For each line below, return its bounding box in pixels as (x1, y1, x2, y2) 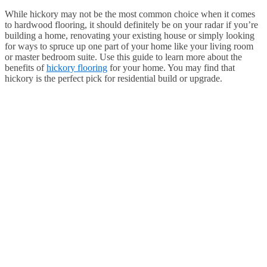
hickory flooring (46, 63, 107, 73)
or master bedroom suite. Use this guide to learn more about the (5, 52, 242, 63)
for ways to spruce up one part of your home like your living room (5, 41, 253, 52)
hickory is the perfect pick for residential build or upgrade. (5, 73, 222, 84)
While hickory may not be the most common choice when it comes (5, 9, 255, 20)
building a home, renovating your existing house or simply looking (5, 30, 254, 41)
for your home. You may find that (107, 63, 235, 73)
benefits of (5, 63, 46, 73)
